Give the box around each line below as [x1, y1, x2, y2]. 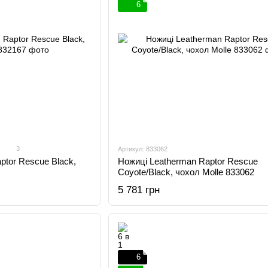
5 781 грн [117, 184, 160, 196]
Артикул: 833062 [117, 145, 167, 153]
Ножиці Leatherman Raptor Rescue [117, 156, 258, 166]
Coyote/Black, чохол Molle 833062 [117, 167, 254, 177]
